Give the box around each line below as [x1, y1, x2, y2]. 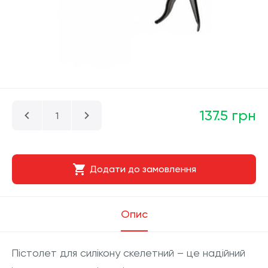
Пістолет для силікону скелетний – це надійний [11, 246, 245, 259]
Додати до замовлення [89, 163, 196, 175]
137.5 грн [200, 106, 256, 124]
